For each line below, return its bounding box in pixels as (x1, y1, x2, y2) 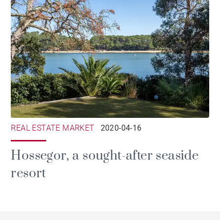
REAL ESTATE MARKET (11, 123, 95, 133)
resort (11, 165, 46, 182)
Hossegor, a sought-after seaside (11, 147, 199, 164)
